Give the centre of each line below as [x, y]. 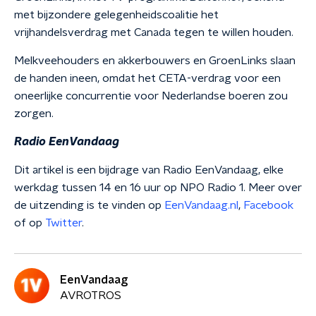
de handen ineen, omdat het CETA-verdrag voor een [147, 78]
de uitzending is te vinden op [89, 205]
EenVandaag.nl [201, 205]
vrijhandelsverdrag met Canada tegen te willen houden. [154, 32]
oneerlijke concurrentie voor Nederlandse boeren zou [151, 96]
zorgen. [34, 114]
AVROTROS [91, 295]
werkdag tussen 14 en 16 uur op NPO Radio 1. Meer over [158, 188]
